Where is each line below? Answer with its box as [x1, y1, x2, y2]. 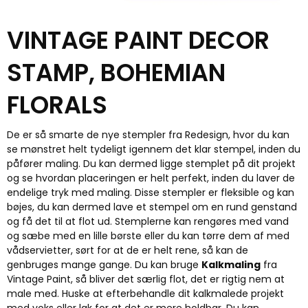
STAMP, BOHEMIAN [7, 55, 225, 89]
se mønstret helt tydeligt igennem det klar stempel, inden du [7, 142, 300, 156]
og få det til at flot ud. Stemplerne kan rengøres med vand [7, 214, 289, 228]
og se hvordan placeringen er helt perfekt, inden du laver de [7, 170, 295, 185]
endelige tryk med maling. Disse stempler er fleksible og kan [7, 185, 294, 199]
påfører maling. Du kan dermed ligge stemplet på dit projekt [7, 156, 296, 170]
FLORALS [7, 87, 107, 122]
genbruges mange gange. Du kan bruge [7, 257, 201, 272]
